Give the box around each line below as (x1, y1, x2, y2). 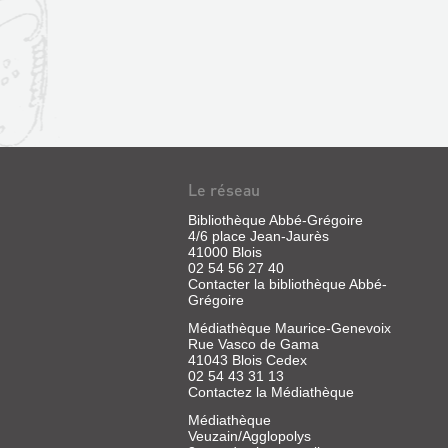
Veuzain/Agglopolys (188, 427, 311, 444)
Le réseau (188, 178, 260, 200)
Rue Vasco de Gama (188, 335, 319, 352)
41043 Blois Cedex (188, 351, 307, 368)
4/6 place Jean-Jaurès (188, 227, 329, 244)
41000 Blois (188, 243, 262, 260)
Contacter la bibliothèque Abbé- (188, 275, 387, 292)
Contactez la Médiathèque (188, 383, 354, 400)
